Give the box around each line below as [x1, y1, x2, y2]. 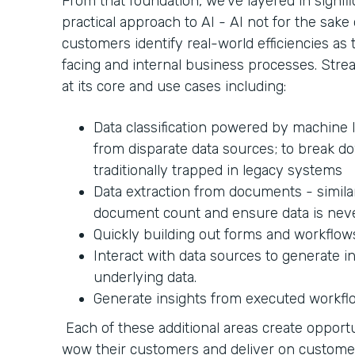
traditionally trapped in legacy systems [94, 161, 346, 179]
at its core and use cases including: [62, 77, 286, 95]
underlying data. [94, 268, 197, 286]
